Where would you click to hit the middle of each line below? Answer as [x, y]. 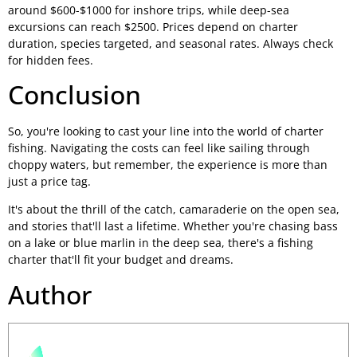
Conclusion [75, 95]
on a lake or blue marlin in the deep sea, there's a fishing [161, 243]
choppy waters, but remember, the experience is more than [168, 165]
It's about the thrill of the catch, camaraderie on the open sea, [174, 210]
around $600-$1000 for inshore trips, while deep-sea [149, 10]
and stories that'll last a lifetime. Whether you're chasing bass [173, 226]
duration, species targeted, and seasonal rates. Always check [171, 43]
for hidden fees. [51, 60]
